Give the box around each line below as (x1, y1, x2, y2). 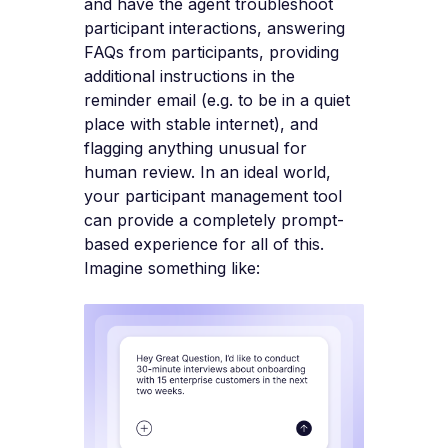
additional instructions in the (84, 66, 295, 87)
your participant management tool (84, 186, 342, 207)
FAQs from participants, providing (84, 42, 339, 63)
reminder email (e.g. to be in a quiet (84, 90, 350, 111)
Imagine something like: (84, 258, 260, 279)
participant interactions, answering (84, 18, 345, 39)
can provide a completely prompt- (84, 210, 344, 231)
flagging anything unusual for (84, 138, 307, 159)
